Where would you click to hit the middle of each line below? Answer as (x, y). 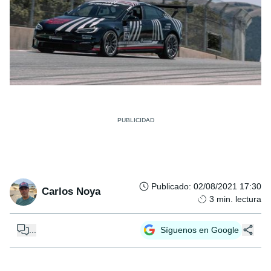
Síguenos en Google (200, 230)
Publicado (170, 186)
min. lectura (239, 199)
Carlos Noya (71, 192)
